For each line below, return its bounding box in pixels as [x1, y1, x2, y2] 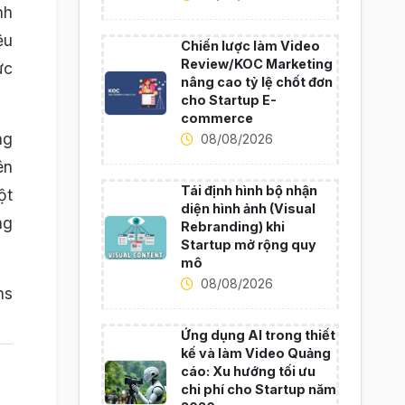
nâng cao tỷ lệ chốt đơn [180, 74, 333, 89]
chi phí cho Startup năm [180, 381, 336, 397]
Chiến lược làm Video [180, 38, 320, 53]
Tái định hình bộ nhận [180, 183, 317, 198]
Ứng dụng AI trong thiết [180, 327, 335, 343]
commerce [180, 110, 253, 126]
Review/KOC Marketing [180, 56, 333, 71]
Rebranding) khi [180, 219, 285, 234]
